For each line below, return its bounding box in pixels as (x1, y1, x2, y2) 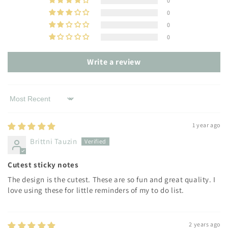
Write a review (87, 56, 141, 67)
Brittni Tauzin (30, 136, 77, 146)
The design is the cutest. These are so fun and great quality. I (8, 175, 216, 184)
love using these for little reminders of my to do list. (8, 185, 185, 195)
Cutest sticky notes (8, 160, 79, 169)
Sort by (7, 98, 32, 108)
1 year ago (192, 121, 220, 129)
